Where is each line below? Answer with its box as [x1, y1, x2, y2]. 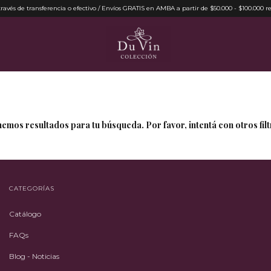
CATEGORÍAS [9, 184, 54, 192]
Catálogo [9, 209, 41, 218]
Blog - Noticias [9, 252, 59, 261]
